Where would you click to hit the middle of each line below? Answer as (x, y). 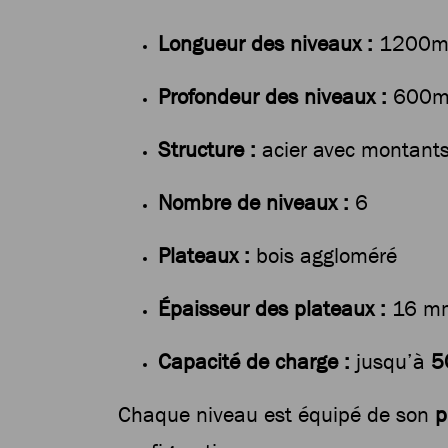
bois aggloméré (323, 256)
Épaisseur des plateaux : (271, 309)
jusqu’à (390, 362)
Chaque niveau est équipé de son (276, 415)
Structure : (206, 150)
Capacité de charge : (253, 362)
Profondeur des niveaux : (272, 97)
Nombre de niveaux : (253, 203)
